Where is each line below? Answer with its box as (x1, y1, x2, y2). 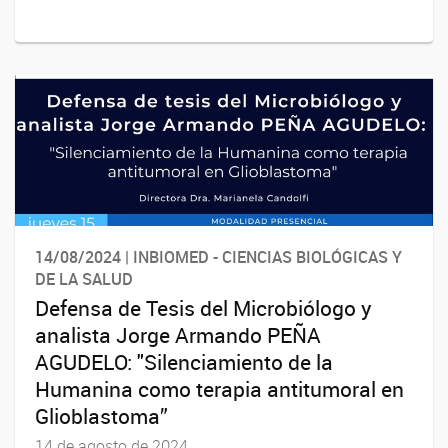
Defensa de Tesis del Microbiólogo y (35, 294, 372, 323)
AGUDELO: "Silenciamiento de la (35, 348, 333, 377)
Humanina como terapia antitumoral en (35, 375, 404, 404)
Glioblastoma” (35, 402, 168, 431)
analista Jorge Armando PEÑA (35, 321, 321, 350)
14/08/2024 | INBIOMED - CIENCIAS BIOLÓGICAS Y (35, 245, 402, 268)
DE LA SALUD (35, 267, 133, 290)
